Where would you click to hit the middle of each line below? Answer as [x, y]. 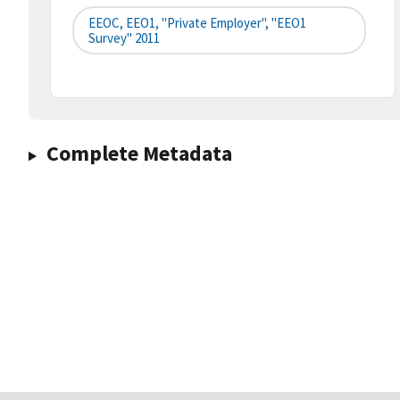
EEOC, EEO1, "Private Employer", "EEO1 [197, 23]
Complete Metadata [139, 154]
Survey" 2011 [124, 38]
